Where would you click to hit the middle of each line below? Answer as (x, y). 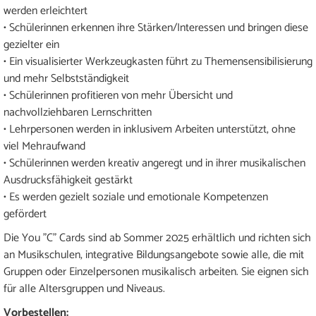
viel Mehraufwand (44, 147)
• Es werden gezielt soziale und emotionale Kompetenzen (136, 197)
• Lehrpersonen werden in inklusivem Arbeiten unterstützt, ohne (150, 130)
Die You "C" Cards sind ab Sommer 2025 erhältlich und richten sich (157, 238)
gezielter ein (31, 45)
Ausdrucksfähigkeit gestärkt (68, 181)
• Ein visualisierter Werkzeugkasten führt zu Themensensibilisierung (158, 62)
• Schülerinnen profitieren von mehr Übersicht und (118, 96)
